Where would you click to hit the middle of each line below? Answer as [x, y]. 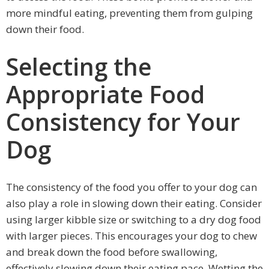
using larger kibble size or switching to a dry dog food [134, 220]
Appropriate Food [105, 94]
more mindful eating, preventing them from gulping [129, 13]
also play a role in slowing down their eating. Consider [134, 204]
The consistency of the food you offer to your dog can [131, 187]
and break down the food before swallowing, [112, 252]
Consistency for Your [123, 122]
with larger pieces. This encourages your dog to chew [131, 236]
